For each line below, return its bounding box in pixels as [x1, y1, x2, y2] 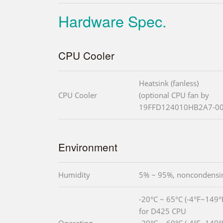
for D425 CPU [139, 206, 186, 217]
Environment [58, 139, 117, 155]
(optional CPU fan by [139, 90, 209, 101]
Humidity [58, 170, 90, 180]
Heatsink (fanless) [139, 78, 199, 89]
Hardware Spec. [58, 10, 166, 32]
